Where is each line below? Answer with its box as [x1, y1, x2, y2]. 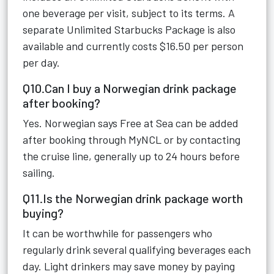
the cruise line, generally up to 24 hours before [23, 149, 240, 163]
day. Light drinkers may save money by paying [23, 259, 235, 273]
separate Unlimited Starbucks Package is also [23, 23, 235, 36]
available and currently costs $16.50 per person [23, 39, 243, 53]
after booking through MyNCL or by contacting [23, 133, 240, 146]
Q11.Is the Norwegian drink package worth [23, 191, 243, 206]
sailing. [23, 166, 55, 179]
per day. [23, 56, 60, 69]
